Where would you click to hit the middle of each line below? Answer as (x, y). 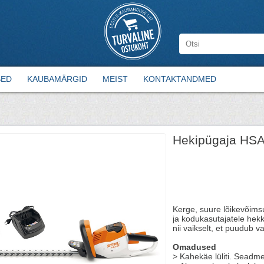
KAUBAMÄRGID (57, 79)
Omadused (194, 247)
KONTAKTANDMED (180, 79)
